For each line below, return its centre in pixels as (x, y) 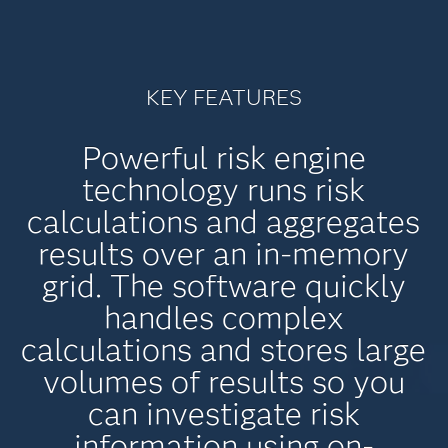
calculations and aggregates (224, 221)
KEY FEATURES (223, 97)
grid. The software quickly (223, 285)
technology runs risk (224, 189)
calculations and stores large (224, 349)
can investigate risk (223, 413)
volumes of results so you (223, 381)
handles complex (223, 317)
